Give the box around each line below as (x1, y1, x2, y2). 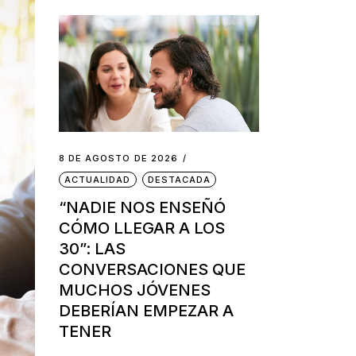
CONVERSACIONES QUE (58, 260, 246, 280)
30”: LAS (58, 239, 126, 259)
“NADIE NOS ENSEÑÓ (58, 198, 226, 218)
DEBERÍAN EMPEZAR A (58, 301, 234, 321)
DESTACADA (147, 174, 211, 186)
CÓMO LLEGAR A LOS (58, 219, 225, 238)
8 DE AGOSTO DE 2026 (58, 153, 179, 164)
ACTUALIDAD (64, 174, 131, 186)
